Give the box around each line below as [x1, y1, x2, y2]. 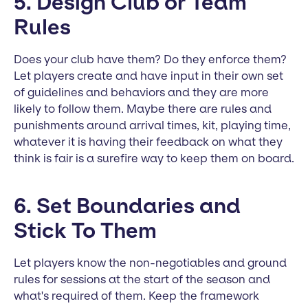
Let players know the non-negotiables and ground [14, 255, 287, 269]
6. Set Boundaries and [14, 192, 241, 219]
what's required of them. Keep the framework [14, 288, 259, 302]
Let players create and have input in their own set [14, 68, 283, 82]
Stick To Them [14, 217, 157, 243]
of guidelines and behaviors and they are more [14, 85, 269, 99]
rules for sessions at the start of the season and [14, 272, 270, 286]
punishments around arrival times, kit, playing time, [14, 118, 291, 132]
